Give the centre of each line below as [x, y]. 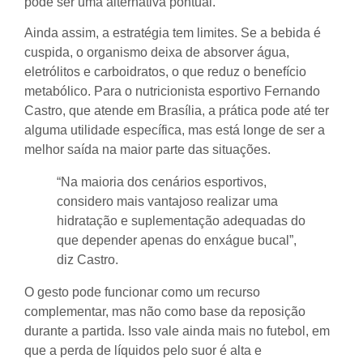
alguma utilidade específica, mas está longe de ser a [175, 130]
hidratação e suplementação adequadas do [181, 221]
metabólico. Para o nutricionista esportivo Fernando [172, 92]
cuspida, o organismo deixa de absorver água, [157, 53]
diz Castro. [88, 260]
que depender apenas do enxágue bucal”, [177, 241]
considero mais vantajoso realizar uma [167, 202]
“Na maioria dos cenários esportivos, [162, 182]
